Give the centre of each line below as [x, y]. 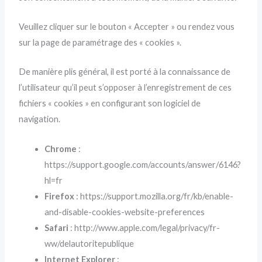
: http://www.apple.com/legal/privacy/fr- [144, 227]
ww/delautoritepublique [89, 243]
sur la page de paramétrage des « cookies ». [100, 42]
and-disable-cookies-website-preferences [125, 212]
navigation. [40, 119]
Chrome [61, 149]
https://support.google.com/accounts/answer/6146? [143, 164]
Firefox [60, 196]
